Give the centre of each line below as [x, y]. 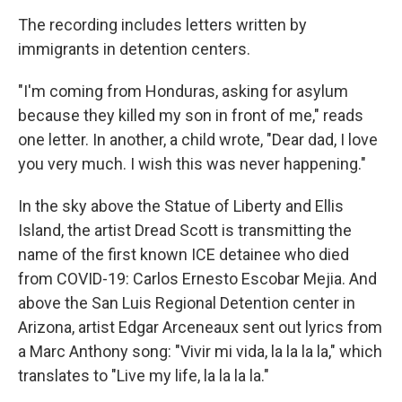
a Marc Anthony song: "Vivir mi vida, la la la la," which [200, 351]
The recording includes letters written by [162, 25]
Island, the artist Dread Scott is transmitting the [185, 230]
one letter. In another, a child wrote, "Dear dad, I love [198, 140]
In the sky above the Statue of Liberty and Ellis [181, 206]
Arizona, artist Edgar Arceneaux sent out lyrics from [200, 327]
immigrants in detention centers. [134, 49]
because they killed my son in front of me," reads [191, 115]
